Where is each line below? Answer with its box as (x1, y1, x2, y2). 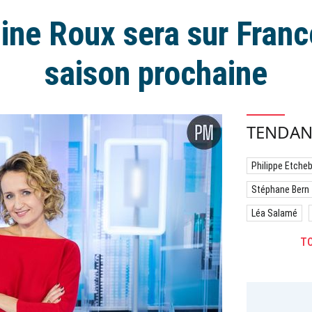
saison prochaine (45, 54, 267, 93)
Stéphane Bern (251, 184, 309, 195)
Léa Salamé (251, 208, 297, 219)
